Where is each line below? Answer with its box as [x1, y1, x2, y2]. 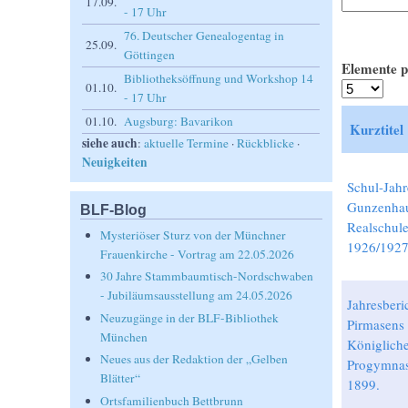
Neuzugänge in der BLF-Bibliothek [100, 309, 280, 326]
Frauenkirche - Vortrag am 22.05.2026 [100, 246, 295, 262]
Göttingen [124, 46, 176, 63]
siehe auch [82, 134, 138, 152]
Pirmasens [346, 314, 404, 333]
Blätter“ [100, 370, 141, 387]
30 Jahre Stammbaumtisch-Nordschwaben [100, 268, 314, 285]
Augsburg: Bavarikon [124, 113, 234, 129]
